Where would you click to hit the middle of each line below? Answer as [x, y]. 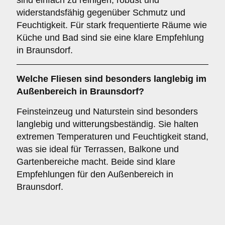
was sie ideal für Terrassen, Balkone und [98, 149]
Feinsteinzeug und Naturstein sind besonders [107, 111]
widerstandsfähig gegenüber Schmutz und [101, 13]
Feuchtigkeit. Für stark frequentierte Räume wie [112, 25]
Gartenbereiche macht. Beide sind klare [96, 162]
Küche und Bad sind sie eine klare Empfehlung [110, 38]
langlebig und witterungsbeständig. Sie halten [107, 124]
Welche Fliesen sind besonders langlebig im [111, 79]
